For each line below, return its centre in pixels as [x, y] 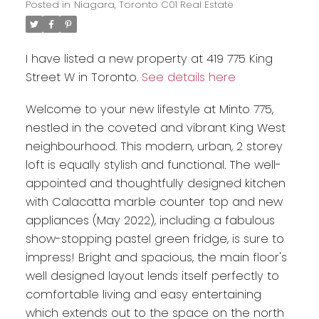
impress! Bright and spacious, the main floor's [156, 258]
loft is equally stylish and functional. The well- [153, 165]
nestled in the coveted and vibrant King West [155, 128]
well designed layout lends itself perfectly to [152, 276]
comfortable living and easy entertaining [143, 295]
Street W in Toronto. [83, 77]
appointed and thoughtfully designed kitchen [155, 184]
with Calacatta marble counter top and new [154, 202]
